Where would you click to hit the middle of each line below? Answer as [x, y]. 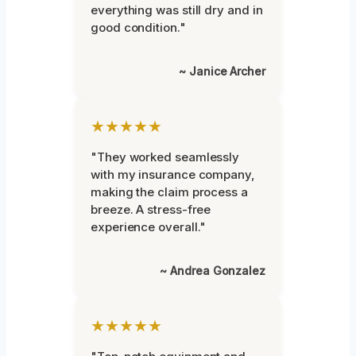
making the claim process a [169, 192]
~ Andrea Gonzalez [213, 271]
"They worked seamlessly [165, 157]
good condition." [138, 28]
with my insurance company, [173, 175]
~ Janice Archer [222, 72]
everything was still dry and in [177, 10]
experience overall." [149, 227]
